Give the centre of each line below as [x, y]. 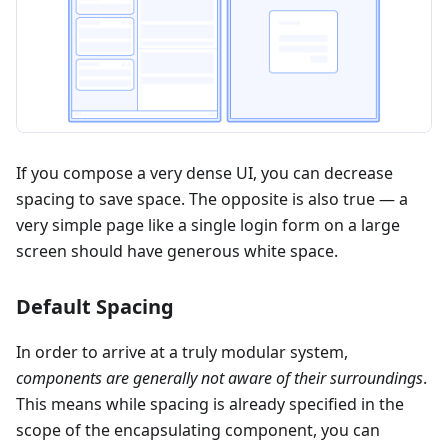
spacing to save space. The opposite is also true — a [212, 199]
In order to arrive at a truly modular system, [182, 352]
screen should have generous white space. [177, 251]
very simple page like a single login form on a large [208, 225]
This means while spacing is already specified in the [210, 404]
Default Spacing [95, 307]
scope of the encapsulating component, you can [198, 430]
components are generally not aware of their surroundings [219, 378]
